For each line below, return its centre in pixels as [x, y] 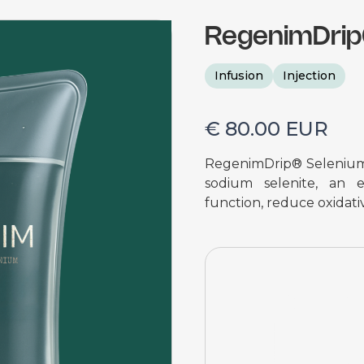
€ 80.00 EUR [266, 129]
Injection [309, 76]
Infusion [239, 76]
